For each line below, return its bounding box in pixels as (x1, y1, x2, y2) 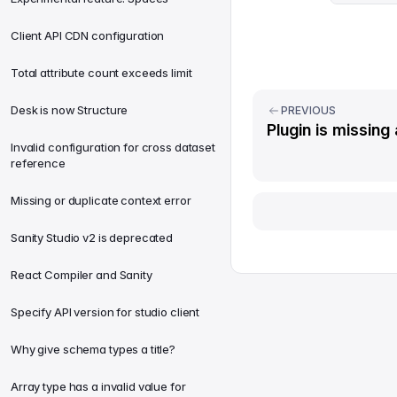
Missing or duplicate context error (11, 193, 191, 207)
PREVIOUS (281, 104, 336, 117)
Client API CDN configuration (11, 28, 165, 43)
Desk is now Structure (11, 103, 128, 117)
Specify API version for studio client (11, 305, 200, 319)
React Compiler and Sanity (11, 268, 152, 282)
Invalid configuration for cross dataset (11, 140, 215, 154)
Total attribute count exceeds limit (11, 66, 192, 80)
